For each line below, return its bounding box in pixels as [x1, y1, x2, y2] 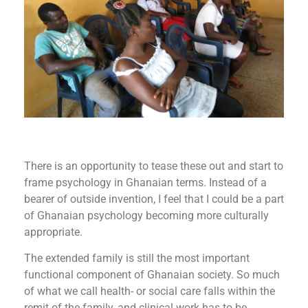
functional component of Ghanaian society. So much [24, 268, 280, 282]
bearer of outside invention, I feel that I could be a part [24, 192, 284, 206]
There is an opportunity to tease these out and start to [24, 159, 283, 173]
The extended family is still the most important [24, 252, 250, 265]
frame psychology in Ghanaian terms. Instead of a [24, 175, 267, 189]
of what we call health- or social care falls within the [24, 285, 275, 298]
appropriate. [24, 225, 82, 239]
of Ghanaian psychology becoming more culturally [24, 208, 269, 222]
